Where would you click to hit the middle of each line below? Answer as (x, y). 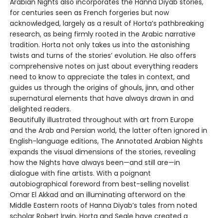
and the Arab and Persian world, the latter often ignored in (109, 131)
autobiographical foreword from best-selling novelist (100, 184)
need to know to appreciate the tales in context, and (100, 77)
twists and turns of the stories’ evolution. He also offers (103, 56)
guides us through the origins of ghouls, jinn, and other (102, 88)
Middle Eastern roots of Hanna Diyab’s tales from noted (103, 206)
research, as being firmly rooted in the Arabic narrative (103, 34)
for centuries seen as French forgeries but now (89, 13)
